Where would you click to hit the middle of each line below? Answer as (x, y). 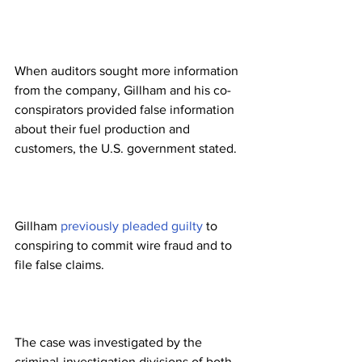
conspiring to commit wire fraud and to (125, 246)
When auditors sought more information (128, 71)
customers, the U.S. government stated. (126, 149)
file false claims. (59, 265)
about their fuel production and (104, 129)
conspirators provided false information (126, 110)
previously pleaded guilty (132, 226)
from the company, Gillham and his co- (123, 90)
